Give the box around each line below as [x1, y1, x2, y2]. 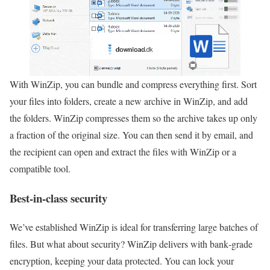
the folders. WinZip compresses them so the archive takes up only [10, 111, 257, 124]
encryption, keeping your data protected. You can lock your [10, 254, 234, 268]
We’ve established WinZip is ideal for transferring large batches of [10, 221, 258, 234]
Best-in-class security [10, 189, 107, 206]
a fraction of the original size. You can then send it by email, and [10, 128, 253, 141]
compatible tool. [10, 162, 74, 175]
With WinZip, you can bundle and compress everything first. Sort [10, 77, 257, 90]
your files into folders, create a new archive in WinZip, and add [10, 94, 248, 107]
